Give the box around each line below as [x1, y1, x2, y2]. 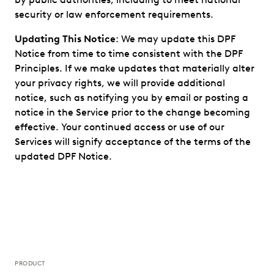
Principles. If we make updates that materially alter [15, 62, 254, 74]
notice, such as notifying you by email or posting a [15, 92, 248, 103]
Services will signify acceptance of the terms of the [15, 136, 251, 147]
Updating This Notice [15, 33, 116, 45]
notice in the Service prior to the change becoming [15, 106, 250, 118]
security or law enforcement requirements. [15, 9, 213, 20]
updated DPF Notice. [15, 150, 112, 162]
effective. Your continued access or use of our [15, 121, 224, 133]
